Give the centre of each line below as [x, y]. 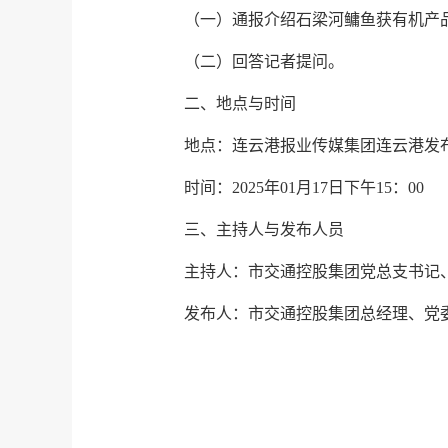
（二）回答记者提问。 [264, 61]
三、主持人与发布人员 [264, 229]
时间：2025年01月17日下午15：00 [304, 187]
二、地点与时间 [240, 103]
